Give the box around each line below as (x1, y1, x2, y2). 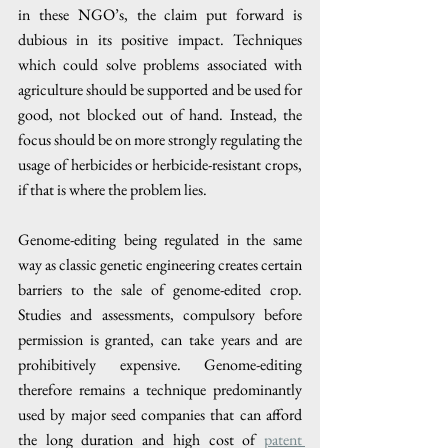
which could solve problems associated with (18, 54, 302, 75)
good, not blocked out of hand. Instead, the (18, 104, 302, 125)
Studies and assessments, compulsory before (18, 304, 302, 325)
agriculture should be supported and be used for (18, 79, 302, 100)
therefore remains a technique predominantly (18, 379, 302, 400)
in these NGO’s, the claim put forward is (18, 4, 302, 25)
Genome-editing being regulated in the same (18, 229, 302, 250)
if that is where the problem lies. (18, 179, 207, 200)
